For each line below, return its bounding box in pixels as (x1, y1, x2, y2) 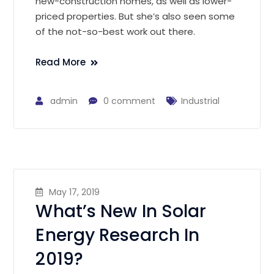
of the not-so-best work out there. (35, 24, 196, 38)
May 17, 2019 (49, 185, 100, 198)
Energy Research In (35, 223, 200, 247)
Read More (35, 55, 86, 68)
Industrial (181, 94, 220, 107)
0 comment (103, 94, 156, 107)
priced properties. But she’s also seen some (35, 9, 235, 23)
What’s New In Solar (35, 199, 207, 223)
